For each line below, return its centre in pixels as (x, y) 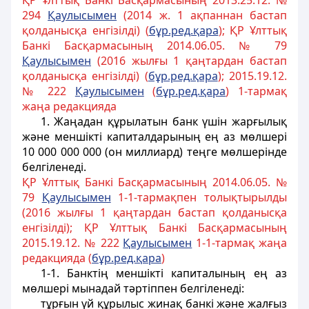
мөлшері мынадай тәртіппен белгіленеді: (133, 288)
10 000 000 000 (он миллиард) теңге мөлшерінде (154, 152)
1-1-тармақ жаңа (240, 243)
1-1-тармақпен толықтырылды (199, 197)
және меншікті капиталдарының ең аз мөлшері (154, 137)
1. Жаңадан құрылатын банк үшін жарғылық (163, 121)
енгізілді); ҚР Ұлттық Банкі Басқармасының (154, 228)
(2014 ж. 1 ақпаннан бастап (202, 15)
